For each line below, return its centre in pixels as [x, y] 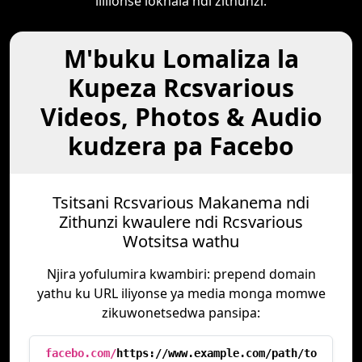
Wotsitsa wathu [181, 241]
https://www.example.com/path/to [217, 353]
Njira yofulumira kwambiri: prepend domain [181, 274]
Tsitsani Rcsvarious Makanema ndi [181, 202]
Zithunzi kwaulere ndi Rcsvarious [181, 222]
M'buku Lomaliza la [181, 59]
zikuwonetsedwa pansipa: [181, 313]
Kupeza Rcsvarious [181, 88]
